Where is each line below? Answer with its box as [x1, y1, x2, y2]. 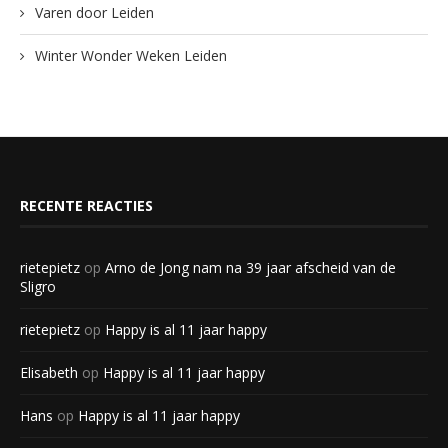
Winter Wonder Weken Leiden [35, 46, 227, 66]
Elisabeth [20, 363, 78, 383]
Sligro [20, 277, 56, 297]
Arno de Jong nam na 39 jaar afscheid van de [105, 258, 396, 278]
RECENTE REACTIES [20, 196, 153, 216]
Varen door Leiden [35, 3, 154, 23]
